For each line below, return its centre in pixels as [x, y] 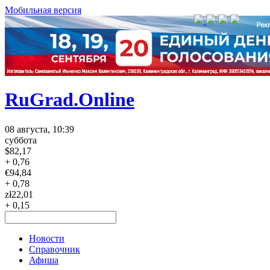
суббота [21, 140]
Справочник [55, 249]
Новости [47, 238]
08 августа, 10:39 [39, 129]
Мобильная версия [43, 10]
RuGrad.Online [70, 100]
